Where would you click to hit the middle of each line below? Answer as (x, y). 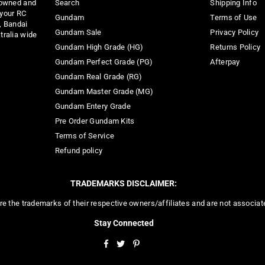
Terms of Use (234, 17)
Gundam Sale (78, 32)
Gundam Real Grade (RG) (98, 76)
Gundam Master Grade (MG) (104, 91)
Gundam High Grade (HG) (99, 47)
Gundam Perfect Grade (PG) (104, 62)
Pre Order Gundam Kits (95, 121)
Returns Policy (235, 47)
